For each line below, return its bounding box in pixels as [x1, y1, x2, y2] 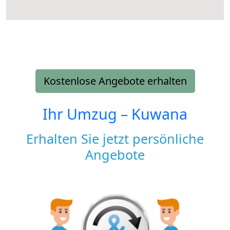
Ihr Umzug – [43, 103, 131, 124]
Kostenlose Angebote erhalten [43, 73, 187, 88]
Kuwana [131, 103, 187, 124]
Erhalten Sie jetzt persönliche [26, 129, 204, 147]
